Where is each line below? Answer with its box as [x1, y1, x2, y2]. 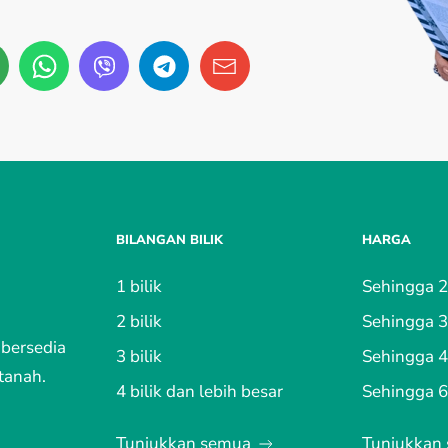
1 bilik [116, 275, 162, 298]
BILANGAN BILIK [116, 231, 223, 249]
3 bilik [116, 345, 162, 368]
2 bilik [116, 310, 162, 333]
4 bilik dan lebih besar [116, 380, 283, 403]
